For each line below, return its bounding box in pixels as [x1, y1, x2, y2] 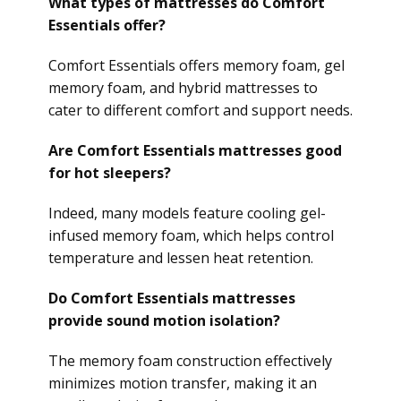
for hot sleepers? [48, 163, 171, 183]
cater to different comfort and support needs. [48, 100, 353, 120]
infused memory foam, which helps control [48, 226, 334, 245]
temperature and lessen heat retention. [48, 248, 313, 268]
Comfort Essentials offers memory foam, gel [48, 55, 345, 75]
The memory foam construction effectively [48, 351, 332, 371]
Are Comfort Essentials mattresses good [48, 141, 342, 160]
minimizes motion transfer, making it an [48, 373, 317, 393]
